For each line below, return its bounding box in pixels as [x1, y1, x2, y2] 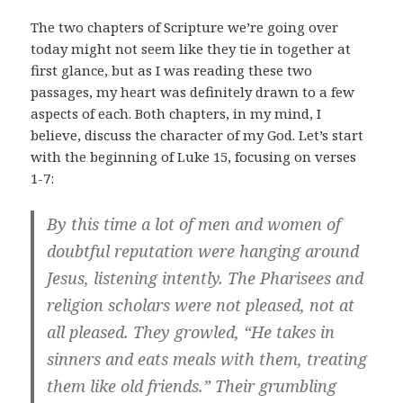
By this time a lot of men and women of [47, 212, 342, 235]
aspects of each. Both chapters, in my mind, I [31, 103, 322, 122]
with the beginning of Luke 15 [31, 147, 228, 166]
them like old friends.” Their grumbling [47, 374, 337, 397]
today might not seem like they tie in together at [31, 39, 352, 58]
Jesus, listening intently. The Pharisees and [47, 266, 364, 289]
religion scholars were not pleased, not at [47, 293, 355, 316]
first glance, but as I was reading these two [31, 60, 313, 79]
